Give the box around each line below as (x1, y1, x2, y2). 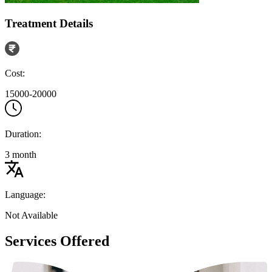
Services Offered (5, 233, 109, 250)
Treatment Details (5, 16, 93, 30)
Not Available (5, 210, 58, 221)
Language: (5, 189, 46, 200)
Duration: (5, 129, 41, 140)
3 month (5, 149, 36, 160)
